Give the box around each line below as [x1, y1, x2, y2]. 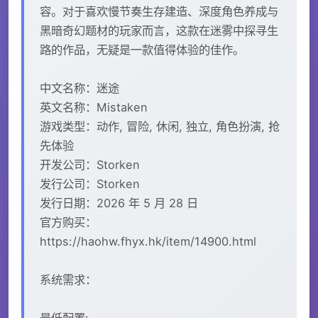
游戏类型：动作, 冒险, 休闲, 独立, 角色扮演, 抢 [40, 119, 280, 133]
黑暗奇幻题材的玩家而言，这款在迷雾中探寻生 [40, 23, 278, 38]
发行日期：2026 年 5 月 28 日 [40, 195, 198, 210]
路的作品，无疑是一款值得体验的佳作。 [40, 42, 244, 57]
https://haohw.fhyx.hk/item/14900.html [40, 234, 256, 248]
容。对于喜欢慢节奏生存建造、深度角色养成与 [40, 4, 278, 18]
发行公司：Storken [40, 176, 140, 191]
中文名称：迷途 [40, 80, 119, 95]
